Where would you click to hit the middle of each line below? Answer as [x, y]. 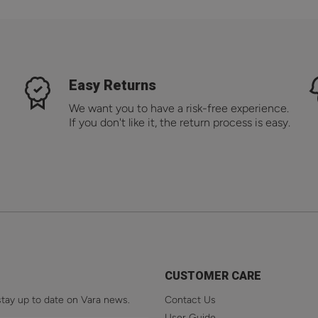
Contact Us [190, 300]
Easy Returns [112, 86]
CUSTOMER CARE [213, 276]
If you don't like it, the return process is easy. [179, 123]
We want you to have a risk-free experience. [179, 109]
